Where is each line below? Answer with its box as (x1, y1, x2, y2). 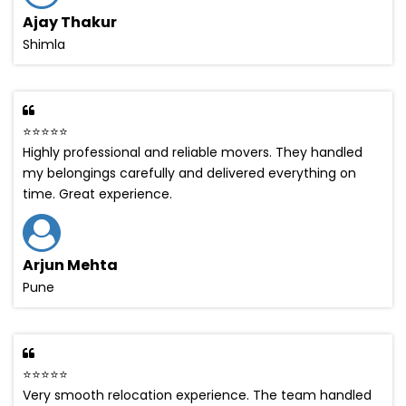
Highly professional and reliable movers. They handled (23, 142, 362, 161)
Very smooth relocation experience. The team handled (23, 385, 372, 404)
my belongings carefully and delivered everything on (23, 163, 356, 182)
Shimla (23, 34, 65, 53)
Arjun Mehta (23, 254, 118, 275)
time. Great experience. (23, 184, 172, 203)
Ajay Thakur (23, 11, 117, 33)
